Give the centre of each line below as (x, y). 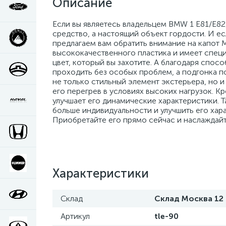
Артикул (75, 216)
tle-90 (166, 216)
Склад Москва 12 (189, 199)
